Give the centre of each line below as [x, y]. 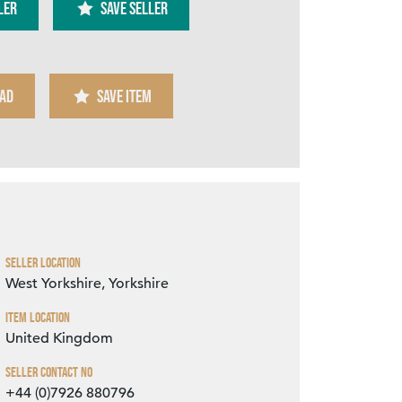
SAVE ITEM [124, 96]
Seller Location [43, 263]
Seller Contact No [48, 372]
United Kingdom [59, 339]
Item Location [37, 318]
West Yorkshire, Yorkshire [87, 284]
